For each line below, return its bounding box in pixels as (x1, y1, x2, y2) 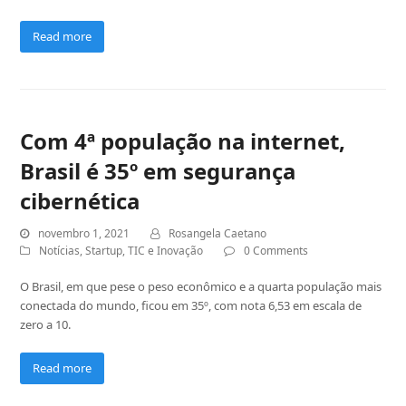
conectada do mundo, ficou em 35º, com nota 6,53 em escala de (20, 296, 362, 314)
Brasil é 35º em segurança (20, 155, 296, 186)
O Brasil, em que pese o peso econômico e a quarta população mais (20, 277, 382, 295)
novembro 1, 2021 (38, 225, 130, 241)
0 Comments (244, 242, 309, 258)
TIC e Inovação (128, 242, 204, 258)
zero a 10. (20, 315, 72, 333)
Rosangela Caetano (169, 225, 267, 241)
